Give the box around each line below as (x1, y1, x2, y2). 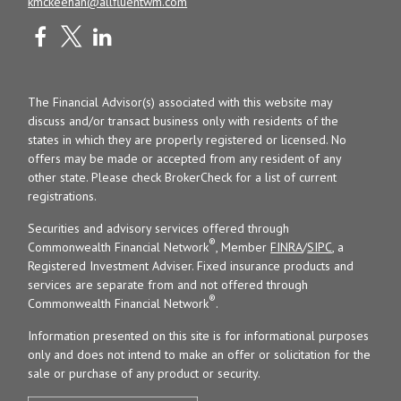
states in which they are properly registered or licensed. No (28, 131, 347, 148)
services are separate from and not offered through (28, 276, 309, 293)
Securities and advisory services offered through (28, 219, 290, 236)
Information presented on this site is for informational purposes (28, 327, 370, 344)
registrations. (28, 187, 98, 204)
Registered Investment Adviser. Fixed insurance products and (28, 257, 354, 274)
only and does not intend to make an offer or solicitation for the (28, 346, 371, 363)
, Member (216, 238, 271, 255)
